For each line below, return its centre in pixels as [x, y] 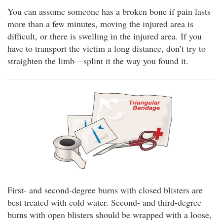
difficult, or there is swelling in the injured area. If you [105, 36]
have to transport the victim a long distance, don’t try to [107, 48]
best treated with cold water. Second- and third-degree [104, 203]
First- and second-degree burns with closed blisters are [105, 190]
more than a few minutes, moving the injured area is [100, 23]
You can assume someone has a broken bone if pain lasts [109, 11]
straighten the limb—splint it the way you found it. [98, 60]
